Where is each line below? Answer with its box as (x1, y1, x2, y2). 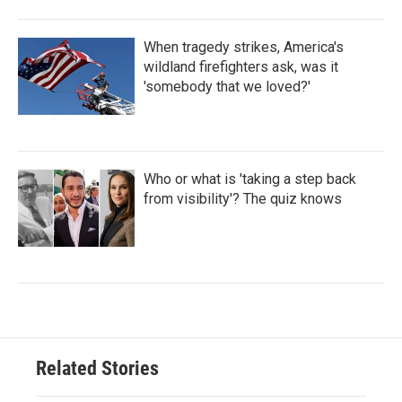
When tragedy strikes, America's (144, 39, 344, 57)
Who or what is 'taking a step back (144, 170, 356, 188)
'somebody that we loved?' (144, 78, 310, 96)
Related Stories (36, 357, 159, 380)
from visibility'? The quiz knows (144, 190, 342, 208)
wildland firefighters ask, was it (144, 58, 338, 76)
